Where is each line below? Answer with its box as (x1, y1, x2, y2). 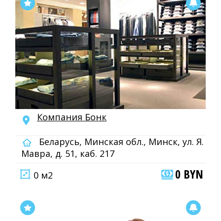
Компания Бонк (37, 111, 107, 123)
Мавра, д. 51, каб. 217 (21, 147, 114, 159)
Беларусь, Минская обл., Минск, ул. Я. (37, 136, 204, 147)
